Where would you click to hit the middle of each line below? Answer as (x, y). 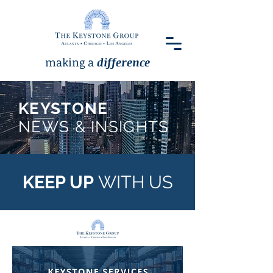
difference (123, 62)
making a (71, 62)
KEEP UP (58, 182)
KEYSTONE (63, 108)
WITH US (133, 182)
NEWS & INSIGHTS (94, 127)
